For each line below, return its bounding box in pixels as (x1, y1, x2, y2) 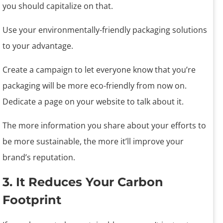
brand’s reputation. (2, 152, 75, 163)
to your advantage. (2, 40, 75, 52)
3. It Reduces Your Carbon (2, 175, 163, 190)
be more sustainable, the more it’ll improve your (2, 136, 184, 147)
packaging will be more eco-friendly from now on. (2, 80, 187, 92)
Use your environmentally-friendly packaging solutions (2, 24, 207, 36)
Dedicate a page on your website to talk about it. (2, 96, 184, 108)
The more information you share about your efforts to (2, 120, 206, 131)
